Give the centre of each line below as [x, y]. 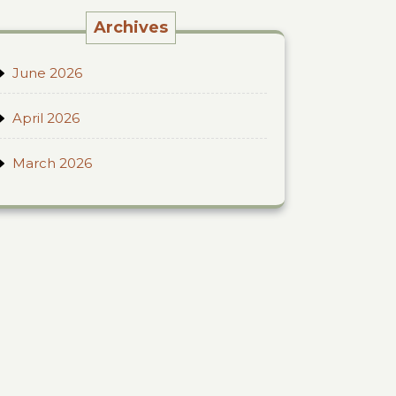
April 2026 [46, 118]
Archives [131, 27]
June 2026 [47, 73]
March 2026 [52, 163]
